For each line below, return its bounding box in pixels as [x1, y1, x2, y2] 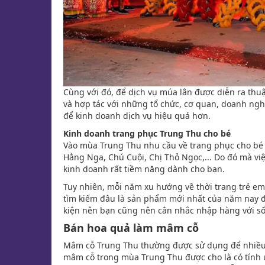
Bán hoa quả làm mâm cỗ [63, 221, 202, 235]
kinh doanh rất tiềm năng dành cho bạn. [63, 163, 225, 175]
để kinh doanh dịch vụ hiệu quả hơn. [63, 110, 211, 122]
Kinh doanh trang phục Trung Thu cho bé [63, 128, 231, 140]
